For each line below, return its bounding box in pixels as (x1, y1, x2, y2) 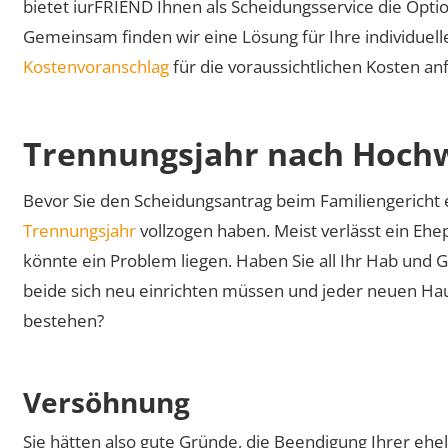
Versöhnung (23, 382, 191, 421)
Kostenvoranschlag (23, 55, 170, 79)
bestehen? (23, 308, 105, 332)
